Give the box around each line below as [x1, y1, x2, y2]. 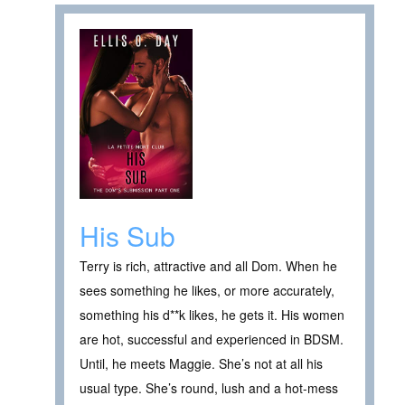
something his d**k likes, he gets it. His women [80, 305, 344, 324]
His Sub [80, 215, 175, 255]
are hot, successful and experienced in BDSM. [80, 329, 344, 348]
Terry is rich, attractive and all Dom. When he [80, 256, 337, 275]
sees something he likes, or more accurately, [80, 280, 334, 299]
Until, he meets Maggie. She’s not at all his [80, 353, 323, 372]
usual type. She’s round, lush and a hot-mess [80, 378, 338, 397]
